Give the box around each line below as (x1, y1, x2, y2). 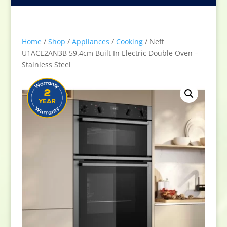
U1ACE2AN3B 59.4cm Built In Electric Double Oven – (21, 48, 198, 58)
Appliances (71, 36, 109, 46)
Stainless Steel (21, 60, 71, 69)
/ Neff (142, 36, 164, 46)
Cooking (116, 36, 143, 46)
